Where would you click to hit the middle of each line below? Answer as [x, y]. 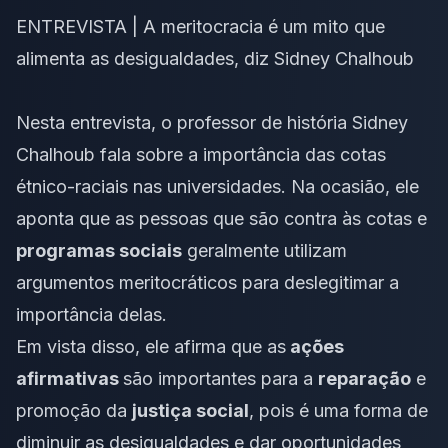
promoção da [74, 410]
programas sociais [99, 250]
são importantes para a [220, 378]
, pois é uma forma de [338, 410]
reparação [364, 378]
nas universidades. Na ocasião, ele [273, 186]
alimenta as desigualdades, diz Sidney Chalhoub [215, 58]
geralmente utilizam [264, 250]
